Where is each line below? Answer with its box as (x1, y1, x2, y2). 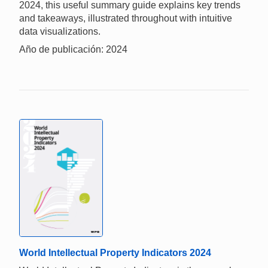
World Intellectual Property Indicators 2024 (19, 248, 211, 258)
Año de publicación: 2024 (19, 44, 127, 54)
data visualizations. (19, 26, 100, 36)
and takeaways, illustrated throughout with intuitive (19, 13, 232, 23)
